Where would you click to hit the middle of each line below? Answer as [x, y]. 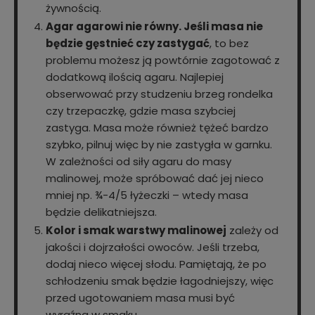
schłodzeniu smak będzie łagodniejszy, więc [160, 281]
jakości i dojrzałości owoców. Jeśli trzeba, [153, 247]
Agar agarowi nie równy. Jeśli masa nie [154, 27]
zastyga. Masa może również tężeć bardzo [157, 128]
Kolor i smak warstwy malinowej [136, 231]
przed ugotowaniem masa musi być [140, 298]
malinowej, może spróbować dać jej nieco [155, 179]
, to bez [229, 44]
